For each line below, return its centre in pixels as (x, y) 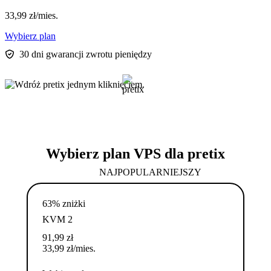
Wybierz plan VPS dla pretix (135, 154)
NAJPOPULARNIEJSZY (150, 172)
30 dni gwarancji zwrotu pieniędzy (86, 54)
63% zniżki (64, 204)
